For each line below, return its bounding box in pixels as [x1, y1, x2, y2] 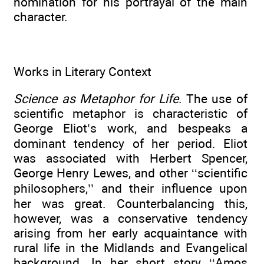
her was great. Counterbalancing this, [14, 196, 247, 212]
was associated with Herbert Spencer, [14, 151, 247, 166]
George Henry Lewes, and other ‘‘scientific [14, 166, 247, 181]
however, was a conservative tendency [14, 211, 247, 226]
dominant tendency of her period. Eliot [14, 136, 247, 151]
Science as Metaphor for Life [14, 91, 179, 107]
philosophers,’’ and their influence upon [14, 181, 247, 196]
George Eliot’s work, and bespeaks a [14, 121, 247, 136]
